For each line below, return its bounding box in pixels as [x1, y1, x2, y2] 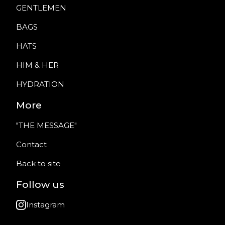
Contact [16, 140, 47, 150]
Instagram [26, 200, 65, 210]
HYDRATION [16, 79, 64, 89]
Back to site [16, 159, 61, 169]
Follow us [16, 178, 64, 191]
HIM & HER [16, 60, 59, 70]
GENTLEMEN [16, 3, 66, 13]
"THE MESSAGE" [16, 121, 77, 131]
